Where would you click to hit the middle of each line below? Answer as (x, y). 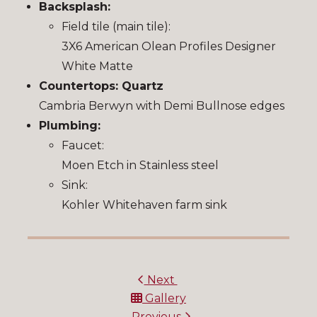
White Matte (97, 67)
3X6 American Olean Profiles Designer (169, 47)
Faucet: (83, 146)
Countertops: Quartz (101, 86)
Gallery (164, 299)
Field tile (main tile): (116, 27)
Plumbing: (70, 126)
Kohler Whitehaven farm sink (144, 205)
